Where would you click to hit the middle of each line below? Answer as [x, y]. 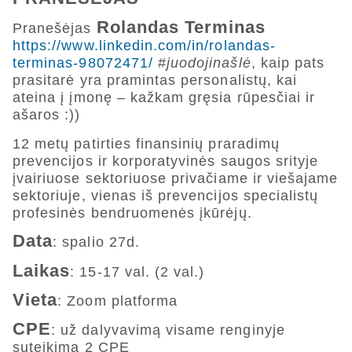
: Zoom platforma [118, 301]
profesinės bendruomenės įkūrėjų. [132, 213]
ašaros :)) [47, 115]
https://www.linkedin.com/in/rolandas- [144, 46]
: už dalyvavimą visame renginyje [168, 330]
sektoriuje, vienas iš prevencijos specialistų [166, 195]
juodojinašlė [209, 63]
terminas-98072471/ [83, 63]
